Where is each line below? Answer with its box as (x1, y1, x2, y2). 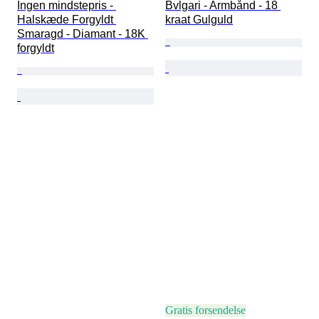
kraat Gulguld (165, 14, 233, 26)
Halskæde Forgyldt (17, 14, 116, 26)
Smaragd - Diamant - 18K (17, 28, 148, 41)
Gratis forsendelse (165, 304, 246, 317)
